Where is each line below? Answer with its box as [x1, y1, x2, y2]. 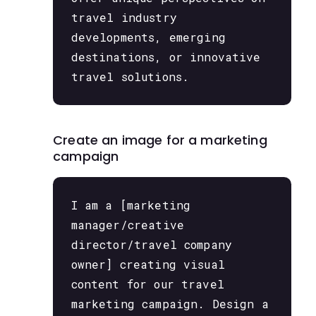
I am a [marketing [71, 197, 191, 212]
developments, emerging [71, 30, 226, 45]
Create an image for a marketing [53, 130, 267, 149]
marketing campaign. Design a [71, 296, 269, 311]
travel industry [71, 10, 177, 25]
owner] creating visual [71, 256, 225, 272]
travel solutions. [71, 69, 190, 85]
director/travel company [71, 236, 233, 252]
